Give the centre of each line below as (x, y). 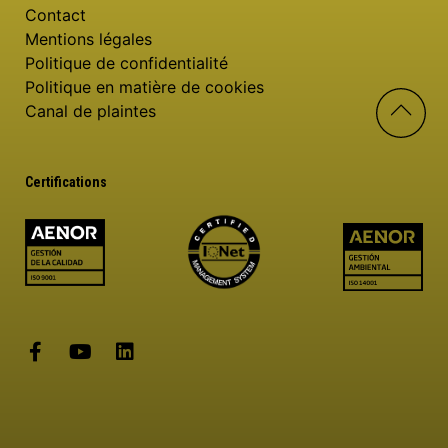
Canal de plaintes (90, 111)
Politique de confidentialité (126, 63)
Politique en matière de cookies (144, 87)
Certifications (66, 182)
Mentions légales (88, 39)
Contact (55, 15)
